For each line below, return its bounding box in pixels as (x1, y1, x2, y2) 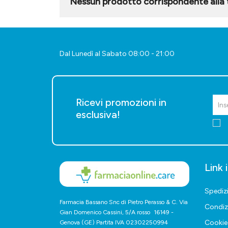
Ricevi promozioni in (76, 96, 166, 109)
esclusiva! (76, 108, 120, 121)
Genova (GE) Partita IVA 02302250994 (60, 218, 168, 226)
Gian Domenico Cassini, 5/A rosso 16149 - (60, 208, 174, 216)
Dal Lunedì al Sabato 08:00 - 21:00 (60, 49, 175, 59)
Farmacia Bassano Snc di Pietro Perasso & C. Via (60, 198, 188, 206)
